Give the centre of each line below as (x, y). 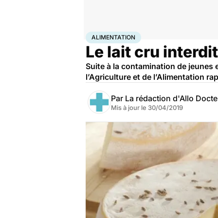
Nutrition (144, 36)
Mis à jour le (129, 108)
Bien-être (119, 36)
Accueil (96, 36)
